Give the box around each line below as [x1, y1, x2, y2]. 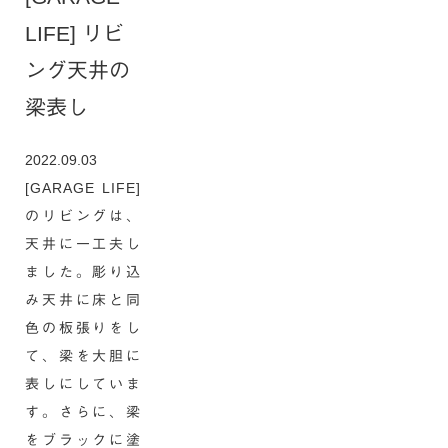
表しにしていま [25, 376, 141, 392]
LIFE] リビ [25, 22, 124, 45]
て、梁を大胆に [25, 348, 141, 364]
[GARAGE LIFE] [25, 180, 141, 196]
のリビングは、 [25, 208, 141, 224]
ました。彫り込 [25, 264, 141, 280]
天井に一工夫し [25, 236, 141, 252]
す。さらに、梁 [25, 404, 141, 420]
